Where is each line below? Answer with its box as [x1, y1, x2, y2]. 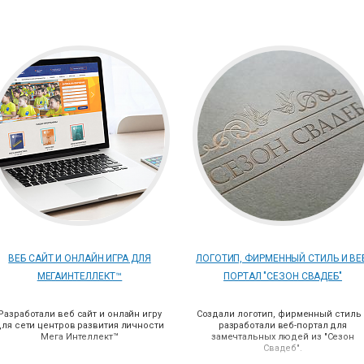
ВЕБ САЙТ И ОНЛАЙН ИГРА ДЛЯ [8, 253, 151, 264]
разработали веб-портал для [218, 320, 348, 331]
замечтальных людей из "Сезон [210, 331, 355, 342]
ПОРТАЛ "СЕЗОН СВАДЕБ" [223, 271, 342, 282]
